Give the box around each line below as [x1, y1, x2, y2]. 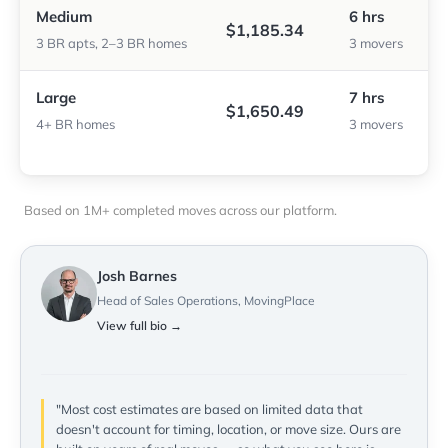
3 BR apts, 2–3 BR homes [36, 35, 187, 52]
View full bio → [97, 318, 182, 334]
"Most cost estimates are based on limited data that [56, 401, 363, 418]
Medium [36, 7, 92, 27]
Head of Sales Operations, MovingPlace [97, 293, 315, 309]
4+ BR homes [36, 116, 115, 133]
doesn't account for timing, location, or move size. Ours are [56, 421, 401, 438]
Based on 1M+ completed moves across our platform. [24, 202, 337, 219]
